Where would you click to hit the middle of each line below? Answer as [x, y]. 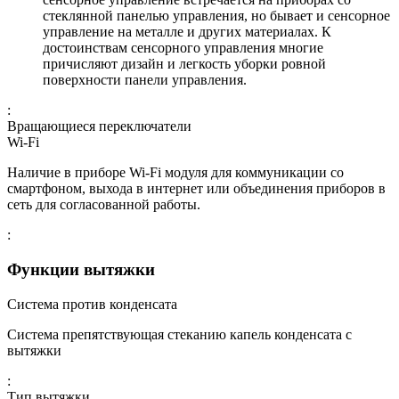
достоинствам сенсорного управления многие [183, 48]
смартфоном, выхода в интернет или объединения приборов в [196, 189]
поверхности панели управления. [145, 80]
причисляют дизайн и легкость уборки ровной [184, 64]
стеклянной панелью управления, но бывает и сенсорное [216, 16]
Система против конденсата [92, 304]
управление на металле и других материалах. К [187, 32]
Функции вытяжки [81, 270]
